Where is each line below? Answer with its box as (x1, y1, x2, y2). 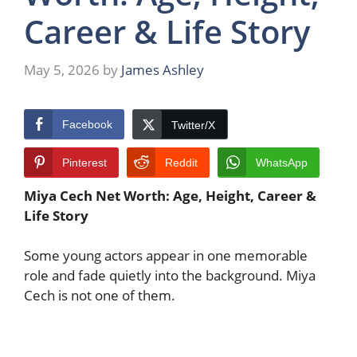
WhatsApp (256, 155, 308, 169)
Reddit (165, 155, 198, 169)
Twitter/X (171, 118, 215, 131)
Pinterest (62, 155, 107, 169)
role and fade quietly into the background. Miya (24, 266, 316, 285)
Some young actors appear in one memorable (24, 246, 308, 265)
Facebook (62, 117, 112, 131)
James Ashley (121, 60, 204, 79)
